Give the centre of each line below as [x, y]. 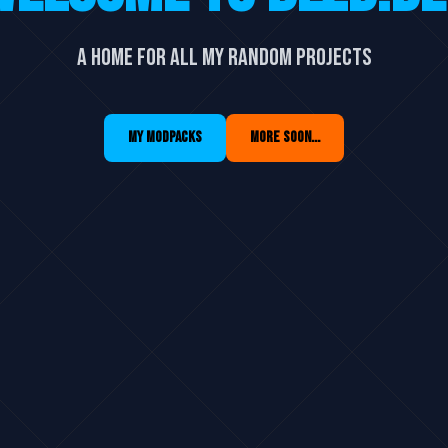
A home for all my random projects [224, 57]
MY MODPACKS [165, 137]
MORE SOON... [285, 137]
